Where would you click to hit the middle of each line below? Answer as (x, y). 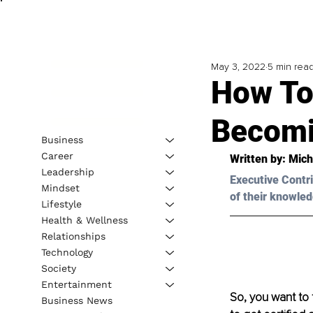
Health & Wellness (84, 220)
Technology (67, 252)
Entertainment (76, 284)
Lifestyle (61, 204)
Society (58, 268)
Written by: (259, 159)
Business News (77, 300)
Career (57, 155)
